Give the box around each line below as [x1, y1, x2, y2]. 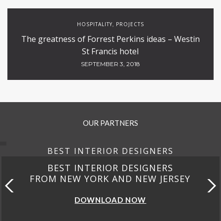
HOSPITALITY [77, 21, 112, 28]
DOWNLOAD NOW [74, 195, 147, 204]
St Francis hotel [82, 46, 139, 57]
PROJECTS [116, 21, 144, 28]
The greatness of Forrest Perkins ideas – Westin [21, 34, 200, 44]
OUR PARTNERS [83, 118, 138, 127]
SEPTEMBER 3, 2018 [81, 60, 140, 68]
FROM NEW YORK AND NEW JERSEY [30, 173, 191, 184]
